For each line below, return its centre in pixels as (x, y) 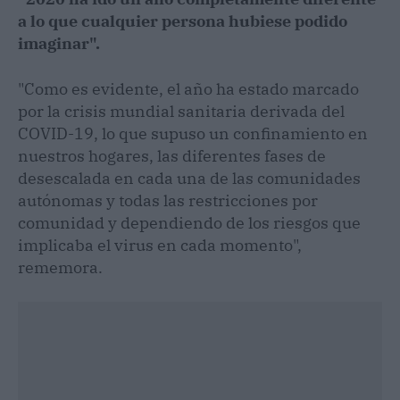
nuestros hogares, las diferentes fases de (172, 155)
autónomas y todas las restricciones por (168, 200)
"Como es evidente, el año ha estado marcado (188, 88)
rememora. (60, 267)
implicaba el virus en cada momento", (160, 245)
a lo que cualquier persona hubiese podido (183, 21)
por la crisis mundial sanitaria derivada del (181, 111)
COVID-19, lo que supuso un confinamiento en (193, 133)
